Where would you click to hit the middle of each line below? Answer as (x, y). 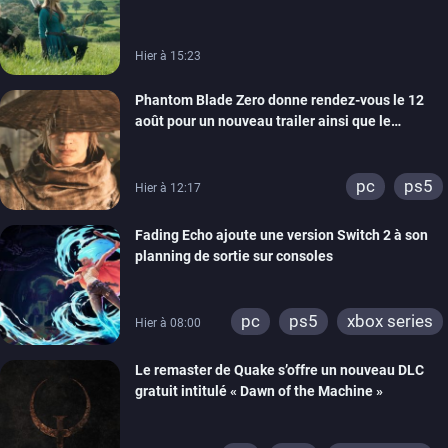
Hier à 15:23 (168, 55)
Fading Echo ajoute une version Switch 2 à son (281, 234)
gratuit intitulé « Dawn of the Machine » (259, 390)
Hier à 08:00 (168, 322)
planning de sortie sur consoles (234, 255)
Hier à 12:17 (168, 187)
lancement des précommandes (233, 141)
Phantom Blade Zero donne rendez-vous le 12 (279, 99)
